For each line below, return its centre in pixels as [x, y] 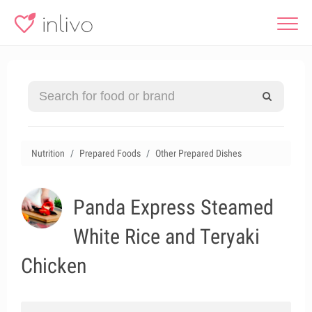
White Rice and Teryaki [166, 236]
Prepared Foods [110, 153]
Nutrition [48, 153]
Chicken [54, 266]
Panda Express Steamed [173, 207]
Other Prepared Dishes [198, 153]
